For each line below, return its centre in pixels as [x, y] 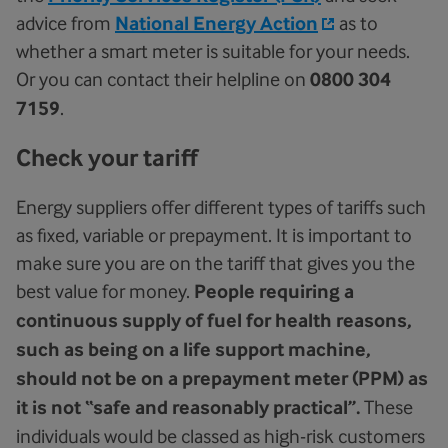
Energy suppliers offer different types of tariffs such [221, 207]
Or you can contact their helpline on [163, 79]
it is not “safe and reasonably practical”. [188, 407]
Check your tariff [107, 157]
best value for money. [105, 291]
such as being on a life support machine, [193, 349]
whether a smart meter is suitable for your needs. [213, 51]
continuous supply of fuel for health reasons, [214, 320]
